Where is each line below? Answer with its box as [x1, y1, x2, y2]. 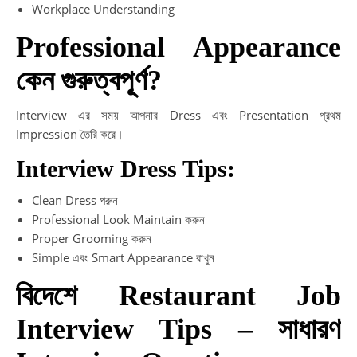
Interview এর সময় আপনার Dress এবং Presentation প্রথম [16, 106, 341, 123]
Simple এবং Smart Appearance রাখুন [32, 249, 214, 265]
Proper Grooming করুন [32, 229, 151, 246]
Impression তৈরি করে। [16, 125, 124, 142]
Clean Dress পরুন [32, 191, 118, 208]
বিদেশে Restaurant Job [16, 279, 341, 312]
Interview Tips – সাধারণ [16, 312, 341, 345]
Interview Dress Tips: [16, 155, 235, 182]
